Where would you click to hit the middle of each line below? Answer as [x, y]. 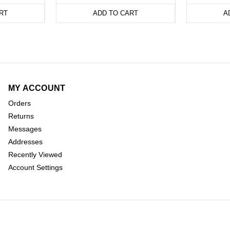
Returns [21, 116]
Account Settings [35, 168]
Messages [25, 129]
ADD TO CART [116, 13]
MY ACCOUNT [37, 88]
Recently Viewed [35, 155]
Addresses [25, 142]
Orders [19, 103]
